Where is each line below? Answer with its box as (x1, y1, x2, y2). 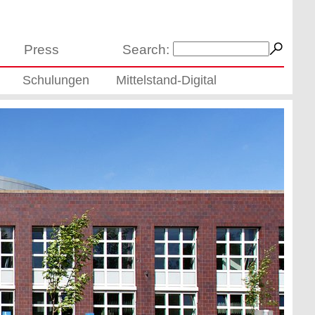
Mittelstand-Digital (115, 73, 217, 88)
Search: (122, 41, 169, 57)
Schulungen (22, 73, 90, 88)
